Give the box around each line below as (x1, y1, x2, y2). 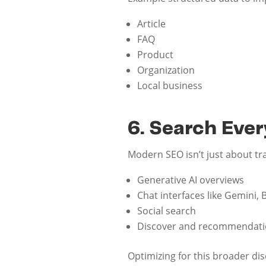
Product (137, 47, 174, 61)
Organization (137, 63, 195, 77)
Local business (137, 78, 203, 92)
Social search (137, 204, 197, 217)
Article (137, 17, 166, 30)
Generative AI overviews (137, 173, 245, 186)
